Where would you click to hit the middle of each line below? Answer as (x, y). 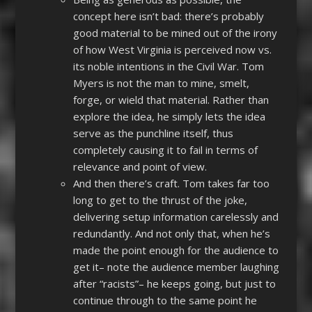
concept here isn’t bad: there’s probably (168, 16)
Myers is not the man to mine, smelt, (161, 83)
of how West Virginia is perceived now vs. (172, 50)
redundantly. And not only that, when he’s (171, 234)
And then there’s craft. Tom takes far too (171, 184)
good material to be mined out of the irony (175, 33)
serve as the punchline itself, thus (153, 133)
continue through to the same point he (165, 301)
